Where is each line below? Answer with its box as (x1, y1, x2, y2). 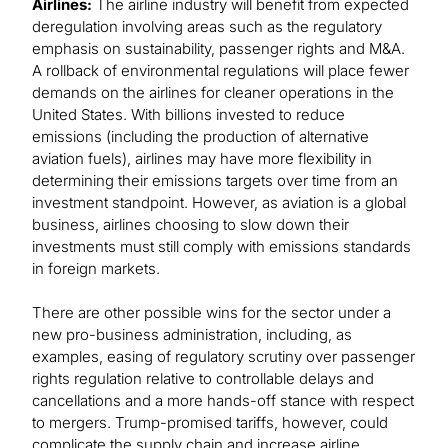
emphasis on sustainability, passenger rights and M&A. (32, 39, 405, 59)
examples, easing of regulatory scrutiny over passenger (32, 347, 415, 367)
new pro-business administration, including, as (32, 325, 352, 345)
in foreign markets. (32, 259, 164, 279)
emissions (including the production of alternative (32, 127, 369, 147)
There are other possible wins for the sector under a (32, 303, 391, 323)
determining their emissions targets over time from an (32, 171, 398, 191)
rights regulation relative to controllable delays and (32, 369, 374, 389)
